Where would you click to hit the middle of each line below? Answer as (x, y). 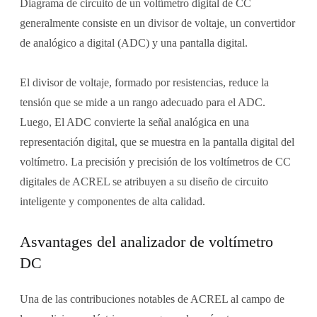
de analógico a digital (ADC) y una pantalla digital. (133, 43)
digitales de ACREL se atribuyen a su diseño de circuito (144, 182)
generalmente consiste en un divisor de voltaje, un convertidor (157, 23)
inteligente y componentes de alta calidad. (112, 202)
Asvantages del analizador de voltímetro (146, 242)
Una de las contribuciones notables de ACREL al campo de (152, 299)
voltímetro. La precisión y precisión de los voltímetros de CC (155, 162)
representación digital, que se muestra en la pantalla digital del (157, 142)
